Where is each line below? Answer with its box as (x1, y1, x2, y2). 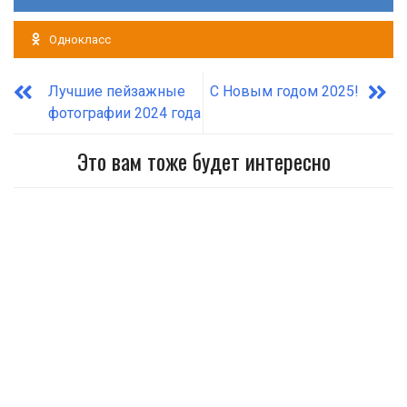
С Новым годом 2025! (210, 83, 359, 101)
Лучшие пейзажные (48, 83, 185, 101)
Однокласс (49, 33, 111, 47)
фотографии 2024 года (48, 104, 201, 123)
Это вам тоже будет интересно (76, 144, 331, 178)
